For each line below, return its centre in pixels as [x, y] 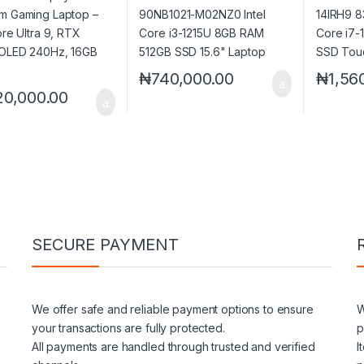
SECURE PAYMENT [106, 244]
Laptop [159, 15]
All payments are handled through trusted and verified [173, 346]
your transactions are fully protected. [128, 327]
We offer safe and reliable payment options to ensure [173, 309]
